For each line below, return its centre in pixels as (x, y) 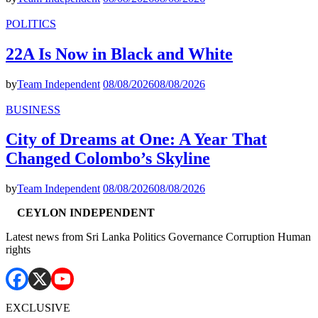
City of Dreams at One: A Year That (136, 139)
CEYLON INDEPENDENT (86, 213)
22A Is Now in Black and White (119, 54)
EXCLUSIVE (38, 308)
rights (18, 250)
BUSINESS (33, 109)
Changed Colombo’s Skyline (108, 159)
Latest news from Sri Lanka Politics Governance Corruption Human (158, 237)
